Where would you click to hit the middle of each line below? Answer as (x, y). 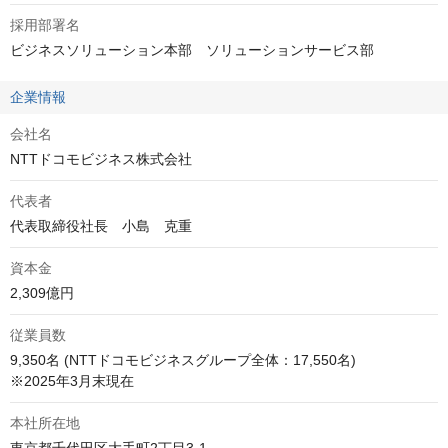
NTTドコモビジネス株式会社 (101, 159)
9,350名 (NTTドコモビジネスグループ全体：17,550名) (185, 360)
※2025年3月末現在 (72, 381)
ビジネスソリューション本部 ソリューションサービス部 (192, 50)
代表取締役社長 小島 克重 (101, 226)
